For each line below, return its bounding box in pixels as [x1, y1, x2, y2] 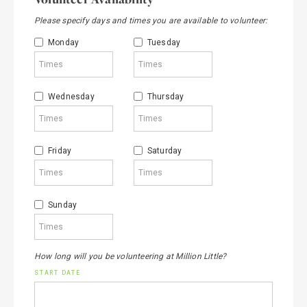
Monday [48, 38, 79, 47]
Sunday [48, 200, 77, 210]
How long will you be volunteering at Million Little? [34, 251, 227, 261]
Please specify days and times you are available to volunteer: [34, 16, 268, 25]
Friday [48, 146, 72, 156]
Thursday [147, 92, 184, 101]
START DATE [34, 269, 81, 276]
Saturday [147, 146, 182, 156]
